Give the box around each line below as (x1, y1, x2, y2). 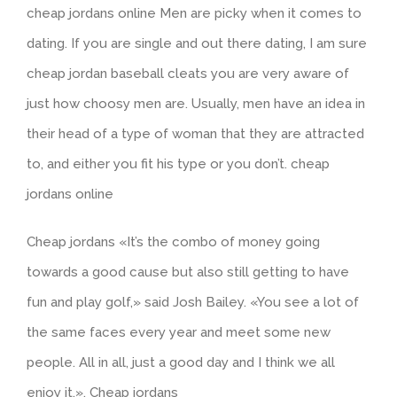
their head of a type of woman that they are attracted (27, 126, 364, 142)
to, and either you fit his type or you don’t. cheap (27, 156, 330, 172)
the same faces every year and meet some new (27, 324, 331, 340)
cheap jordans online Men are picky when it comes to (27, 5, 362, 21)
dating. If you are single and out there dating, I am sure (27, 35, 367, 51)
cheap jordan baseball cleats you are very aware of (27, 66, 349, 82)
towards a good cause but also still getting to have (27, 264, 349, 280)
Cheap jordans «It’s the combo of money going (27, 234, 320, 250)
